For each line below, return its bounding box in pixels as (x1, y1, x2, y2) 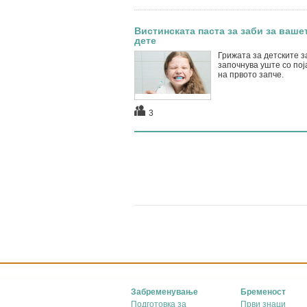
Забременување (131, 287, 198, 297)
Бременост (241, 287, 286, 297)
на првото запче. (217, 70, 284, 79)
